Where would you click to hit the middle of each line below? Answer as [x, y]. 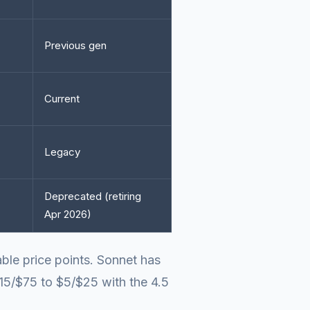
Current [62, 99]
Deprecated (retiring [93, 196]
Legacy [62, 152]
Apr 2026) [68, 214]
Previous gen [75, 45]
